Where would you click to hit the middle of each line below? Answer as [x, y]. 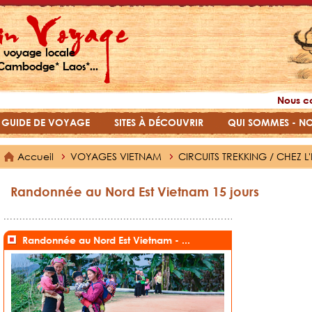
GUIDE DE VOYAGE [46, 122]
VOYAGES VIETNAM [117, 156]
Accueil [36, 156]
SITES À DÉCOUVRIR [159, 122]
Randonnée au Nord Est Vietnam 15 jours [135, 192]
